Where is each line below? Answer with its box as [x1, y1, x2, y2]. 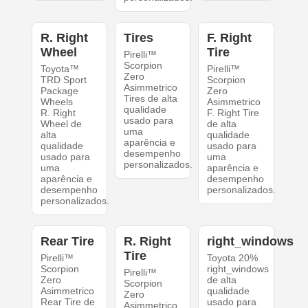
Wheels [40, 96, 73, 108]
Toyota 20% [207, 252, 258, 264]
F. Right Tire [207, 107, 260, 119]
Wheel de [40, 118, 82, 130]
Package [40, 85, 78, 97]
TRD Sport [40, 74, 87, 86]
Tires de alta [123, 93, 177, 104]
